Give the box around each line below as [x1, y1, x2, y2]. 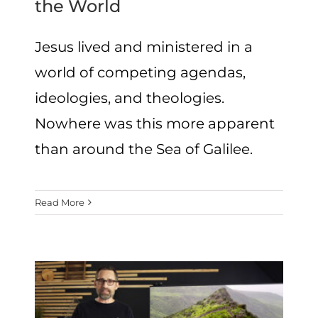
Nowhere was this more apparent [35, 114, 275, 132]
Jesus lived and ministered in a [35, 38, 253, 55]
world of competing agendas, [35, 63, 246, 81]
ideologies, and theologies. [35, 89, 225, 106]
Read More [35, 196, 85, 208]
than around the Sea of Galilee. [35, 140, 253, 158]
